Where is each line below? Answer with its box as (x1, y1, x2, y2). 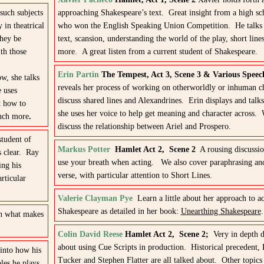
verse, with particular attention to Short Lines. (57, 171, 212, 180)
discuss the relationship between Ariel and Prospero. (57, 122, 231, 131)
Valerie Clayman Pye (57, 194, 133, 203)
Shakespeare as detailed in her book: (57, 207, 181, 216)
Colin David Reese (57, 230, 123, 239)
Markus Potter (57, 145, 110, 154)
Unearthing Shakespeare (180, 207, 261, 216)
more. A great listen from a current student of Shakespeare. (57, 47, 258, 56)
